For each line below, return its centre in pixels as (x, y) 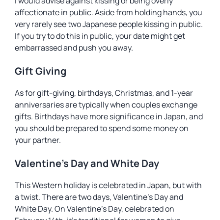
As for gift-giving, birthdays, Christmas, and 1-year (104, 93)
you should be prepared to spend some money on (102, 128)
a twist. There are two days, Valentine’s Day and (99, 197)
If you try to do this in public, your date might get (100, 36)
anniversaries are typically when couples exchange (106, 105)
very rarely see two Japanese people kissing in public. (109, 24)
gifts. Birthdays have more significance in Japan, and (109, 116)
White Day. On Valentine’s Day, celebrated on (95, 209)
